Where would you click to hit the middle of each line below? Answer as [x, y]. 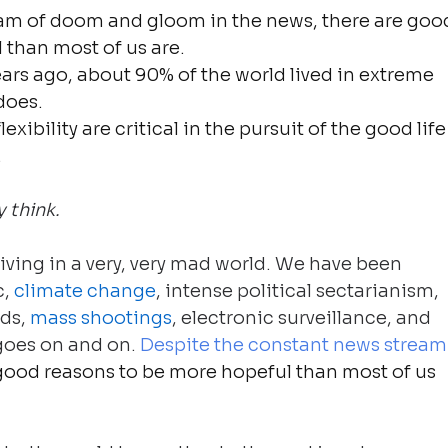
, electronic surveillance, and [304, 317]
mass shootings [101, 317]
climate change [85, 290]
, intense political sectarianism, [300, 290]
